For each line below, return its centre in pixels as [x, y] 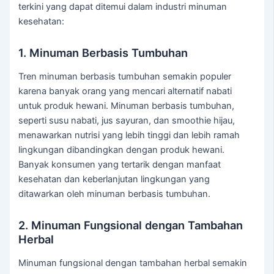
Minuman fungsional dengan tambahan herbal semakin [133, 263]
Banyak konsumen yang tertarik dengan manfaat [120, 165]
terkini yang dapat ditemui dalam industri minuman [123, 7]
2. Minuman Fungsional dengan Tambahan [131, 225]
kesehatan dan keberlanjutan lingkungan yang [114, 180]
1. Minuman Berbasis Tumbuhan [103, 52]
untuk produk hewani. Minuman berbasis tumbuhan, [127, 106]
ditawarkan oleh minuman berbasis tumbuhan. [115, 194]
